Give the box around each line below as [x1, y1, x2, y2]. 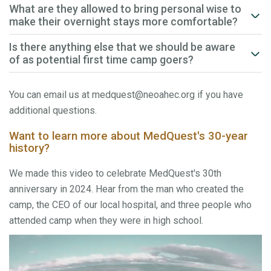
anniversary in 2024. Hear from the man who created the [9, 183, 244, 195]
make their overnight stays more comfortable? [9, 15, 238, 28]
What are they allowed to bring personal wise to [9, 2, 241, 16]
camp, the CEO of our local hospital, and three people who [9, 198, 252, 211]
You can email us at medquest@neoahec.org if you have [9, 89, 243, 101]
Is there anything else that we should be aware [9, 41, 235, 54]
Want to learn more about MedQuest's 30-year [9, 129, 248, 143]
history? [9, 142, 50, 155]
